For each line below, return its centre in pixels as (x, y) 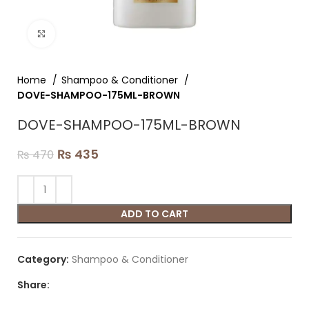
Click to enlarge (93, 33)
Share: (33, 285)
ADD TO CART (154, 214)
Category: (43, 259)
